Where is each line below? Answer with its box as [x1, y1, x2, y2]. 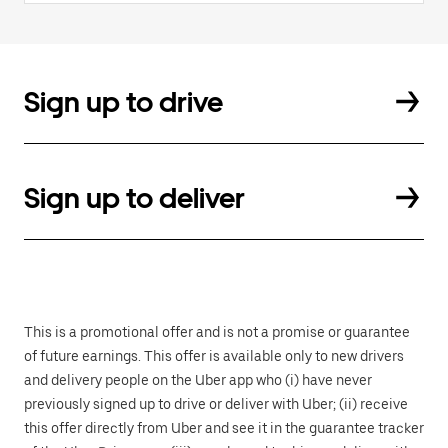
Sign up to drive [24, 84, 223, 119]
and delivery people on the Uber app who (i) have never [24, 371, 372, 388]
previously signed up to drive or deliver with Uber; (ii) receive [24, 395, 408, 412]
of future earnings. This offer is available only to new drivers [24, 347, 404, 364]
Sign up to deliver [24, 180, 245, 215]
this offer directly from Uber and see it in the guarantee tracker [24, 419, 424, 436]
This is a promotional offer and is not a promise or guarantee [24, 323, 410, 340]
